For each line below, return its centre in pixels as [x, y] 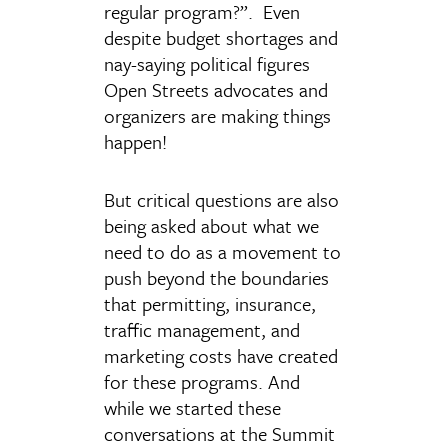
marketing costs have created [221, 355]
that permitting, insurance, [210, 303]
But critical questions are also [221, 199]
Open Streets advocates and [216, 89]
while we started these [192, 407]
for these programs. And [202, 381]
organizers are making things [217, 115]
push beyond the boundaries [216, 277]
